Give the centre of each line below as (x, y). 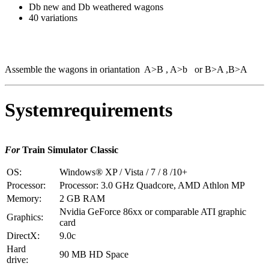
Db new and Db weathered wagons (96, 7)
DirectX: (23, 236)
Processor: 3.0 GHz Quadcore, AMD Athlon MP (152, 186)
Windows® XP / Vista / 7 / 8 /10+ (123, 172)
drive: (17, 260)
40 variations (54, 18)
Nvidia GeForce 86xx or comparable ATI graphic (153, 212)
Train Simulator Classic (70, 150)
